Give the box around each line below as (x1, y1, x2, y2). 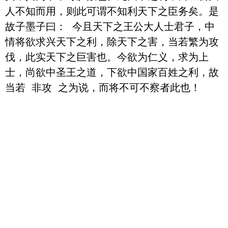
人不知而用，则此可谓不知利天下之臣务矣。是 (5, 5, 219, 17)
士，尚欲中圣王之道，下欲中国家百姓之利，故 (5, 66, 219, 78)
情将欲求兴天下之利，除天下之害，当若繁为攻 (5, 35, 219, 48)
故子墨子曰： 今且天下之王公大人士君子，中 (5, 20, 215, 33)
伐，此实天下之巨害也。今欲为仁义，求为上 (5, 50, 209, 63)
